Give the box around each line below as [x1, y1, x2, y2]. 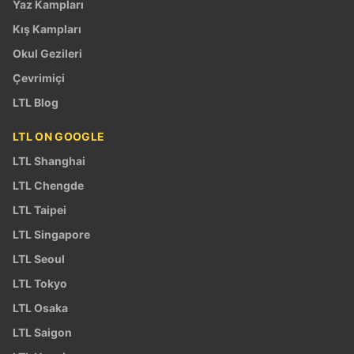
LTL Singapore [13, 227, 90, 241]
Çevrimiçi [13, 70, 65, 85]
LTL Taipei [13, 202, 66, 217]
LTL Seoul [13, 251, 65, 265]
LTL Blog [13, 95, 58, 109]
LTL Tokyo [13, 276, 67, 290]
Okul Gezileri [13, 46, 82, 60]
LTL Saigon [13, 325, 72, 339]
